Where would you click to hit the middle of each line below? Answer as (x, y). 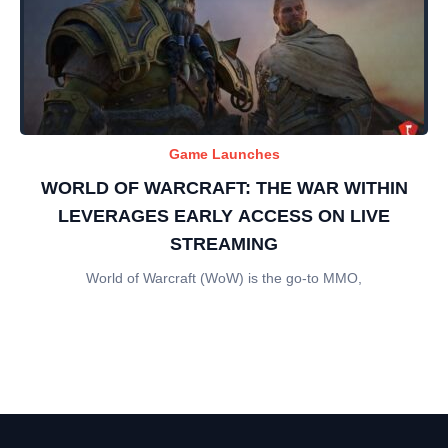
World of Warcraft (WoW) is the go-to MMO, (224, 277)
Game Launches (224, 153)
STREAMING (224, 243)
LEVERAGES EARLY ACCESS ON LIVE (224, 215)
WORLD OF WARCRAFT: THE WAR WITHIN (224, 187)
